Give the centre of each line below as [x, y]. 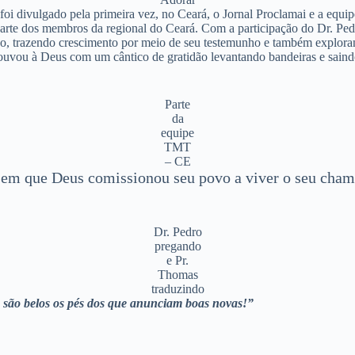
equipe [177, 133]
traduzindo [177, 289]
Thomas [177, 275]
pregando [177, 246]
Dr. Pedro [177, 232]
